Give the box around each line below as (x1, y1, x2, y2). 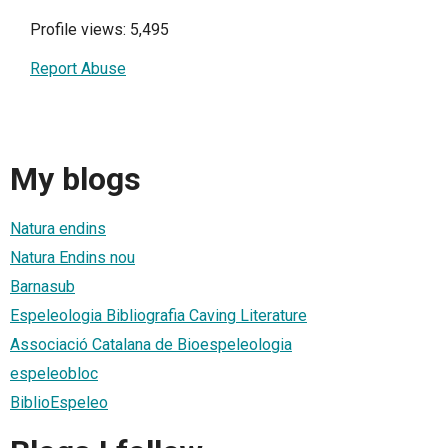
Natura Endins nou (10, 248, 135, 268)
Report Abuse (30, 59, 126, 79)
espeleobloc (10, 364, 98, 384)
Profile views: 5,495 (30, 20, 169, 40)
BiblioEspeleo (10, 393, 108, 413)
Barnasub (10, 277, 75, 297)
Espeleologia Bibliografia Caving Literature (10, 306, 307, 326)
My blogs (10, 159, 141, 198)
